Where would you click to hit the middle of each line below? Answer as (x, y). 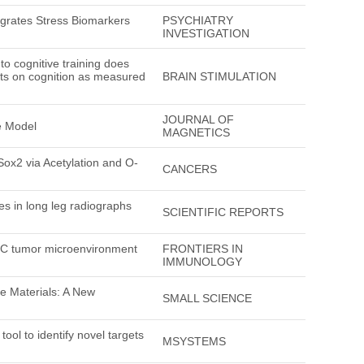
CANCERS (190, 169)
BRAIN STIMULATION (219, 76)
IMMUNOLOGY (202, 262)
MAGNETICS (196, 132)
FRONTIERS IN (203, 249)
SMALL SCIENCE (207, 298)
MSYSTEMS (194, 341)
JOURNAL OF (198, 119)
